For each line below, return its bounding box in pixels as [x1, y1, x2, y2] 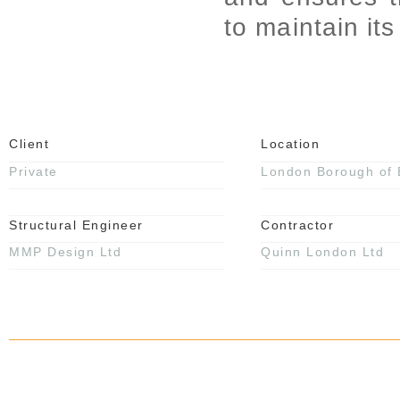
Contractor [261, 218, 334, 232]
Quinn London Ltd [261, 245, 384, 259]
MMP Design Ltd [9, 245, 121, 259]
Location [261, 137, 320, 151]
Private [9, 164, 58, 179]
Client [9, 137, 49, 151]
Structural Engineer [9, 218, 144, 232]
